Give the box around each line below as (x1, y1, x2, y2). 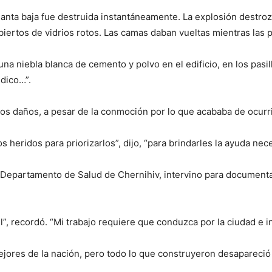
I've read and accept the (18, 148, 109, 159)
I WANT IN (106, 120, 151, 129)
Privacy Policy (109, 148, 161, 159)
